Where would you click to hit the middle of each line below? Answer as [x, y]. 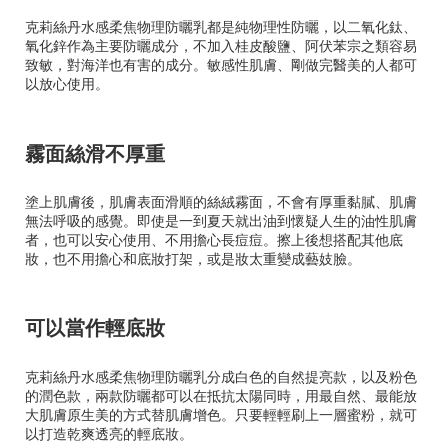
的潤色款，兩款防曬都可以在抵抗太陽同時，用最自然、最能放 [221, 394]
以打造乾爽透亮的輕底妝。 [109, 432]
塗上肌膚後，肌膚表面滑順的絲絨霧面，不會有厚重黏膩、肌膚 [221, 200]
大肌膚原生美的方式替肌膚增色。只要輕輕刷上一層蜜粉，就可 [221, 413]
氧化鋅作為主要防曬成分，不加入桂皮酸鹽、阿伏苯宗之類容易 [221, 45]
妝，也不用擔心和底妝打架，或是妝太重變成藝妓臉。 [193, 257]
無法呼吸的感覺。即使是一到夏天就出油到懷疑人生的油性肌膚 [221, 219]
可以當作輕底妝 [95, 327]
